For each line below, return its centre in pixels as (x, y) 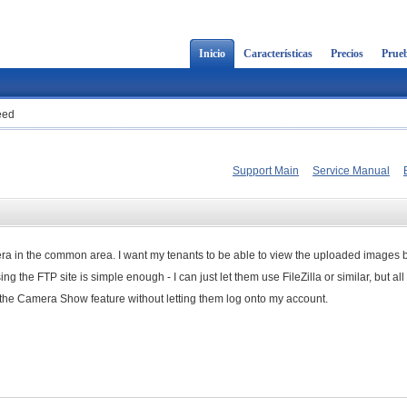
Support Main (266, 171)
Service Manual (351, 171)
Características (278, 54)
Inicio (212, 54)
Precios (347, 54)
